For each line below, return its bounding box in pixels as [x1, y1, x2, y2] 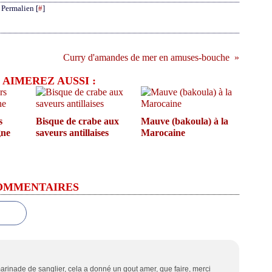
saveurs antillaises [36, 127, 109, 138]
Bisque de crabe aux [36, 116, 119, 126]
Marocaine [140, 127, 185, 138]
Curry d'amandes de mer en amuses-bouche [63, 52, 229, 63]
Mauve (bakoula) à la [140, 116, 228, 126]
